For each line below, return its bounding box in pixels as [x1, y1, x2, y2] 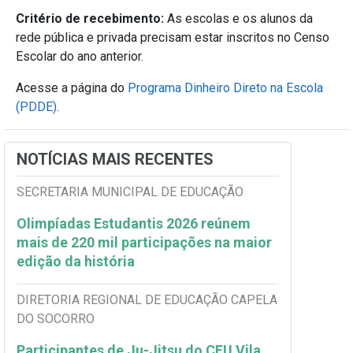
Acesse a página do [16, 80, 128, 95]
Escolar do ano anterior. [16, 48, 143, 64]
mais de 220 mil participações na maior [17, 233, 272, 251]
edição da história [17, 252, 135, 269]
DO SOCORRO [17, 310, 95, 326]
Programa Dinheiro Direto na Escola [128, 80, 323, 95]
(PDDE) [16, 98, 57, 114]
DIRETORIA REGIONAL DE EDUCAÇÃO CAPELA [17, 292, 277, 307]
